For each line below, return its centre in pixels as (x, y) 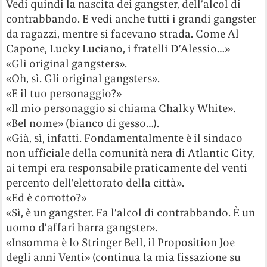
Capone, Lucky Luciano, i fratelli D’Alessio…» (118, 48)
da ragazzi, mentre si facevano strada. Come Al (123, 33)
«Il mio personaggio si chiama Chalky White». (121, 108)
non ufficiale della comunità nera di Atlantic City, (131, 153)
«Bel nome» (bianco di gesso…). (83, 123)
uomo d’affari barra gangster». (82, 227)
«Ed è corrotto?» (46, 197)
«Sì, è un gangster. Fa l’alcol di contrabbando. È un (131, 212)
